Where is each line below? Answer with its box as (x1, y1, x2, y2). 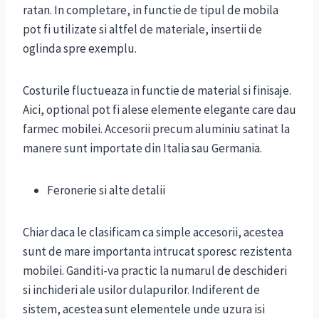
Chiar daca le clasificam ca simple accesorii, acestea (23, 224, 283, 241)
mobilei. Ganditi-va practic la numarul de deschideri (23, 263, 287, 279)
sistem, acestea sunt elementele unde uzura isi (23, 301, 265, 318)
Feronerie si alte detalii (47, 182, 165, 199)
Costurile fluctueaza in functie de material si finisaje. (23, 83, 291, 99)
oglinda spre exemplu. (23, 41, 137, 57)
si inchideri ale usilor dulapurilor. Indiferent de (23, 282, 260, 298)
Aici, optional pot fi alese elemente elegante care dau (23, 102, 296, 118)
